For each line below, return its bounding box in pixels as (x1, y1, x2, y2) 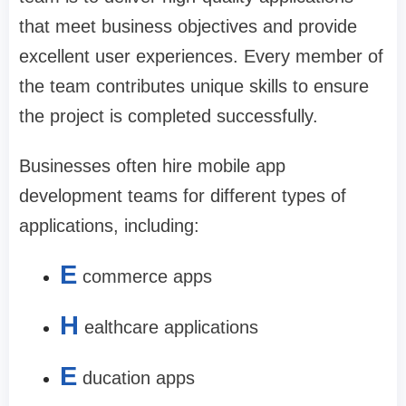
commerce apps (82, 266, 212, 287)
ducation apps (82, 368, 195, 389)
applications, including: (19, 216, 199, 237)
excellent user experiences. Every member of (19, 46, 383, 67)
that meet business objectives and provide (19, 16, 357, 37)
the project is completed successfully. (19, 106, 318, 127)
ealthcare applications (84, 317, 258, 338)
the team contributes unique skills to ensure (19, 76, 369, 97)
